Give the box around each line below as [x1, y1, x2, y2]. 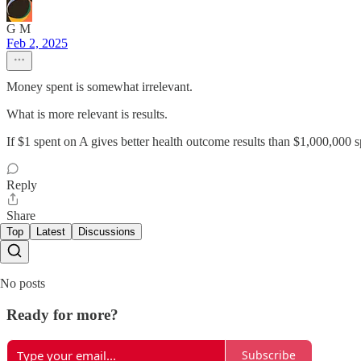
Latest [36, 226, 65, 239]
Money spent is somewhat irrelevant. [6, 80, 193, 94]
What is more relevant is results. [6, 107, 168, 122]
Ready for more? [6, 305, 118, 323]
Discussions [78, 226, 135, 239]
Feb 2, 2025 [6, 36, 68, 51]
